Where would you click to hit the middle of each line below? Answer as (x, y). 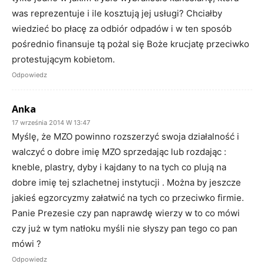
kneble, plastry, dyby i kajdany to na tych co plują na (119, 167)
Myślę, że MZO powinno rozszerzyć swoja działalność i (126, 136)
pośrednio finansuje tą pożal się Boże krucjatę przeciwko (131, 44)
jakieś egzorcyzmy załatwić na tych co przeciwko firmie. (128, 197)
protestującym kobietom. (63, 59)
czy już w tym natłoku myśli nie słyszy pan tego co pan (125, 228)
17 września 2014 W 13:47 (51, 122)
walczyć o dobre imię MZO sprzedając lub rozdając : (119, 151)
